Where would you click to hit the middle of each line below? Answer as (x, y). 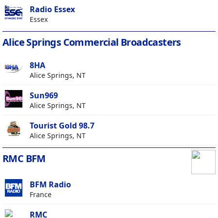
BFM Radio (50, 185)
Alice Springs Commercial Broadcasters (92, 42)
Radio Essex (52, 9)
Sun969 (44, 96)
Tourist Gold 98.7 (62, 126)
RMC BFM (24, 159)
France (41, 195)
